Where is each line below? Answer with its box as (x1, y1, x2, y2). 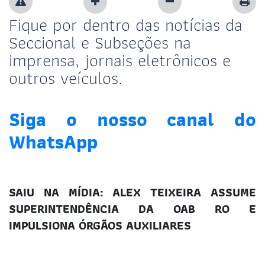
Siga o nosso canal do (9, 104, 256, 134)
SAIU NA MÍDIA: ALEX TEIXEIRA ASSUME (9, 183, 256, 202)
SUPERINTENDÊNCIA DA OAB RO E (9, 199, 256, 218)
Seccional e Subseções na (9, 28, 191, 57)
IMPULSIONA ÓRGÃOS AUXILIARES (9, 216, 191, 235)
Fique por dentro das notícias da (9, 10, 243, 39)
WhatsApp (9, 127, 98, 157)
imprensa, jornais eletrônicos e (9, 46, 231, 75)
